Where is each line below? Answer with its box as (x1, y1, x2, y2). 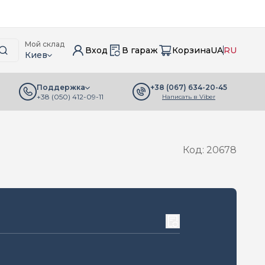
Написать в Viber (162, 92, 215, 101)
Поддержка (37, 83, 85, 92)
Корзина (172, 45, 211, 56)
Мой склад (25, 40, 64, 49)
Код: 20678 (183, 144, 237, 156)
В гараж (122, 45, 158, 56)
